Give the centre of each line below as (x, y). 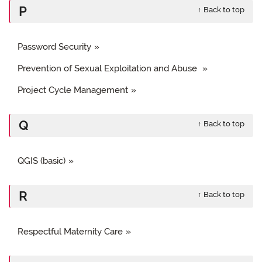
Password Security (54, 46)
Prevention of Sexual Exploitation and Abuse (108, 68)
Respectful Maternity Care (70, 231)
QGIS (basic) (42, 161)
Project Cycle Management (73, 90)
